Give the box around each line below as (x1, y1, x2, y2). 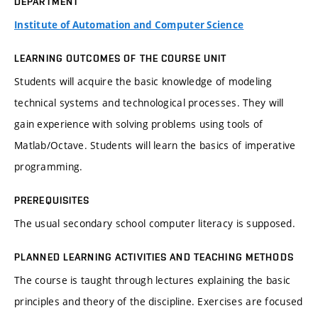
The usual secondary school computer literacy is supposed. (14, 216, 295, 231)
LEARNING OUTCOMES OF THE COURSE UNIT (14, 53, 227, 65)
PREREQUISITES (14, 194, 90, 207)
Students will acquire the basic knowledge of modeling (14, 75, 272, 89)
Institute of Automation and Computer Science (14, 18, 244, 32)
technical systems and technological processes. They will (14, 96, 284, 110)
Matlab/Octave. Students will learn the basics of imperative (14, 138, 296, 153)
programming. (14, 160, 83, 174)
